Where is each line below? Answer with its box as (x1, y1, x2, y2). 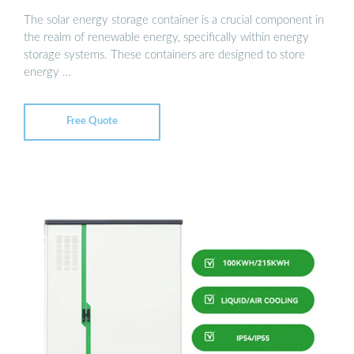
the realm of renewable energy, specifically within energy (24, 31, 309, 43)
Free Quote (66, 116, 118, 127)
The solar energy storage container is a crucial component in (24, 13, 324, 26)
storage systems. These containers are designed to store (24, 48, 305, 61)
